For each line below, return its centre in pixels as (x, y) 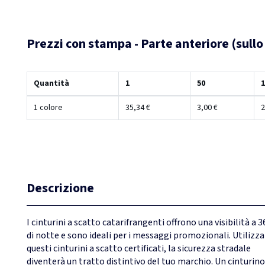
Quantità (51, 83)
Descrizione (60, 188)
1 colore (48, 107)
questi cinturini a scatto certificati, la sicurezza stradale (139, 249)
